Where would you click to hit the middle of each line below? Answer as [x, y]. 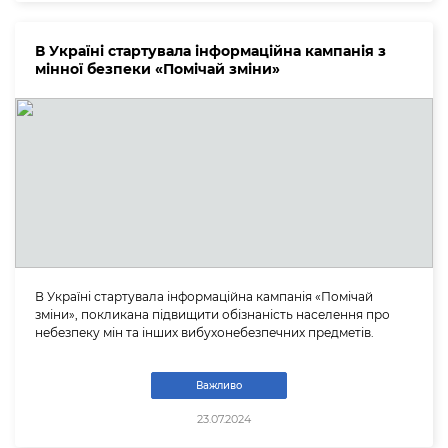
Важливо [219, 385]
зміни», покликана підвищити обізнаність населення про [212, 314]
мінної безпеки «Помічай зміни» [157, 69]
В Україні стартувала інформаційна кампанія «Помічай [204, 296]
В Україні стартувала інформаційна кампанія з [210, 51]
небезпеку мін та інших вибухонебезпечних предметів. [204, 332]
